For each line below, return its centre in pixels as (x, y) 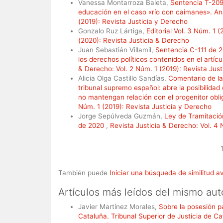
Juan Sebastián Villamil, (117, 50)
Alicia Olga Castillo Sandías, (123, 78)
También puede (84, 173)
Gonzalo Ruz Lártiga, (112, 31)
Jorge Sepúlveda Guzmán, (121, 116)
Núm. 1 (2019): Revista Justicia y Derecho (145, 107)
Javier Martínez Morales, (118, 207)
